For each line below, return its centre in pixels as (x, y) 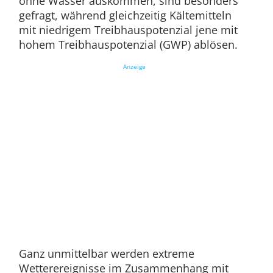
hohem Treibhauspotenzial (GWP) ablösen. (128, 44)
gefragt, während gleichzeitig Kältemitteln (125, 15)
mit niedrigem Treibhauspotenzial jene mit (128, 30)
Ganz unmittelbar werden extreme (106, 253)
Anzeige (134, 66)
